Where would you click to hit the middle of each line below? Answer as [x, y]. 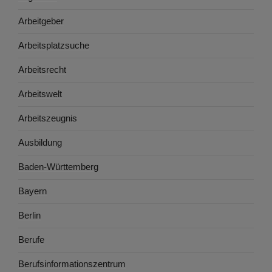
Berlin [29, 216]
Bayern [32, 191]
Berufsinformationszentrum [72, 264]
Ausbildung [40, 143]
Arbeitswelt [40, 94]
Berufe [31, 240]
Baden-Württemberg [58, 167]
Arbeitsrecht [42, 70]
